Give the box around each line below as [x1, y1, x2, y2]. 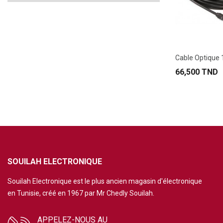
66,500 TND [175, 67, 218, 77]
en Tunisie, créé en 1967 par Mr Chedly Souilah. [7, 189, 154, 197]
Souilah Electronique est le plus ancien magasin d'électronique [7, 177, 202, 185]
